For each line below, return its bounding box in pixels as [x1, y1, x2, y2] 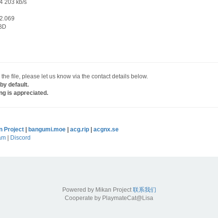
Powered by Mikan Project [62, 186, 133, 194]
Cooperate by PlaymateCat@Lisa [65, 195, 153, 202]
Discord [10, 134, 31, 142]
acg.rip [70, 126, 89, 133]
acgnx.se [93, 126, 119, 133]
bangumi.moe [28, 126, 66, 133]
